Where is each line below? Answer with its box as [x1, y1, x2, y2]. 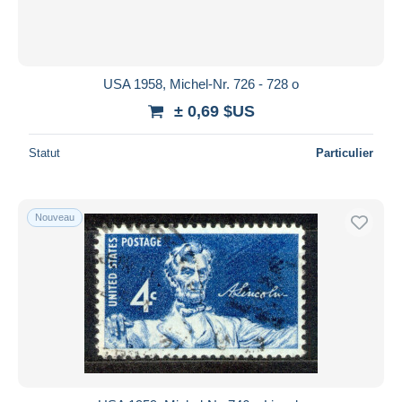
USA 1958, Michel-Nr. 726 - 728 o [103, 75, 299, 92]
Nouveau [35, 211, 74, 223]
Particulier [316, 145, 373, 160]
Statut [29, 145, 60, 160]
